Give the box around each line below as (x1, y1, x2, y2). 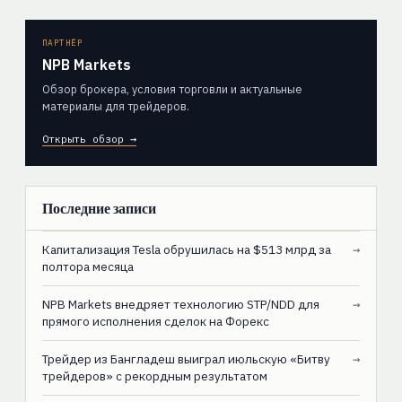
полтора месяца (41, 258, 134, 275)
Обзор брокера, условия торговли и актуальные (41, 82, 302, 97)
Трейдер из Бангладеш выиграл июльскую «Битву (41, 351, 330, 368)
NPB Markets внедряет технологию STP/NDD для (41, 296, 319, 313)
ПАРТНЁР (41, 37, 83, 49)
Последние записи (41, 199, 156, 218)
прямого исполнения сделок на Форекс (41, 313, 269, 330)
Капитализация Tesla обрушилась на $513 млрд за (41, 241, 331, 258)
